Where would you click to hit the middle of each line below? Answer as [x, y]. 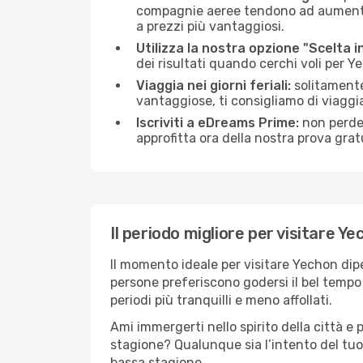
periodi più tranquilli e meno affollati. [221, 300]
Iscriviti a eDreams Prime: [218, 123]
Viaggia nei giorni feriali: [214, 85]
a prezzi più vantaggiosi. [210, 26]
